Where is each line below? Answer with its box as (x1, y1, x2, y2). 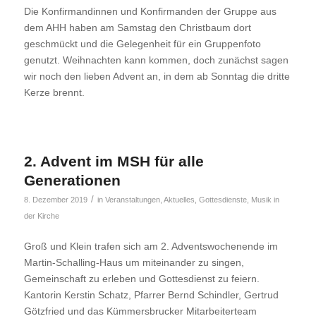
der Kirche (23, 212, 59, 221)
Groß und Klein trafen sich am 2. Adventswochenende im (23, 241, 278, 253)
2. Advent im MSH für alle (23, 153, 204, 170)
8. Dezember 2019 (23, 195, 87, 205)
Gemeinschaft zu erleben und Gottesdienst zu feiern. (23, 273, 260, 285)
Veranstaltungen (104, 195, 160, 205)
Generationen (23, 172, 121, 189)
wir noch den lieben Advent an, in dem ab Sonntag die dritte (23, 71, 290, 83)
